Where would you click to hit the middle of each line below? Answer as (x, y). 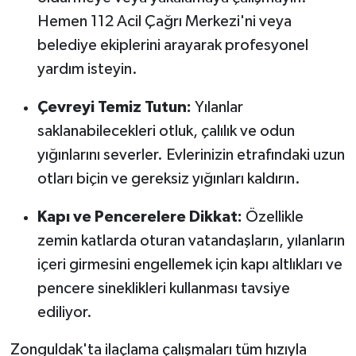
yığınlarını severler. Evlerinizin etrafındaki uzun (191, 155)
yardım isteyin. (87, 69)
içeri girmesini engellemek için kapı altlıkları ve (190, 264)
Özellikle (273, 217)
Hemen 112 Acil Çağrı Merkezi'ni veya (164, 21)
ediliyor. (64, 312)
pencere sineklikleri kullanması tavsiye (163, 288)
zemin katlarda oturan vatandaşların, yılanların (191, 240)
